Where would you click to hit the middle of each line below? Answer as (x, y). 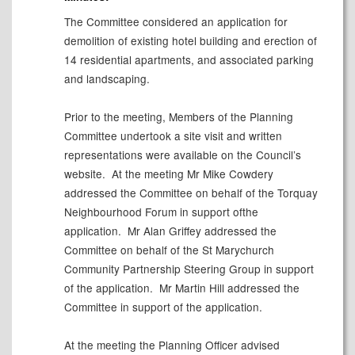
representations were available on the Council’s (182, 155)
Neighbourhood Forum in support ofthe (161, 212)
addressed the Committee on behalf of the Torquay (191, 193)
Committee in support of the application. (163, 307)
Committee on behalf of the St (139, 250)
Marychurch (244, 250)
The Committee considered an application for (176, 22)
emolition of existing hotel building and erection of (193, 41)
